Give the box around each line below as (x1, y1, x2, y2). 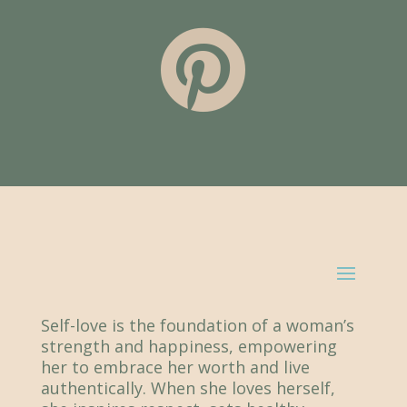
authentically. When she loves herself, (40, 376, 335, 399)
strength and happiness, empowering (40, 334, 337, 357)
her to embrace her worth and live (40, 355, 310, 378)
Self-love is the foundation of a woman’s (40, 313, 354, 336)
